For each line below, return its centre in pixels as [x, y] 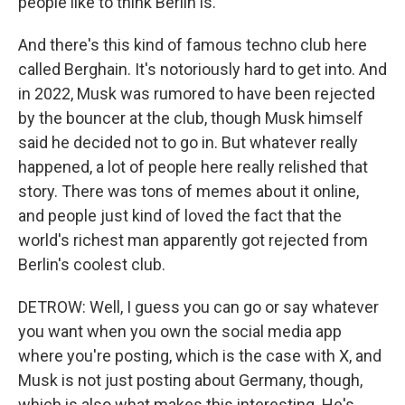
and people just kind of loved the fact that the [180, 216]
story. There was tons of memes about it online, [188, 191]
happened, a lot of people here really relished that [193, 167]
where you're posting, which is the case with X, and [200, 356]
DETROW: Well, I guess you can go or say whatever [198, 307]
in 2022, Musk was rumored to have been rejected [197, 94]
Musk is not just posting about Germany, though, [190, 380]
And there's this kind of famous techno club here [193, 45]
